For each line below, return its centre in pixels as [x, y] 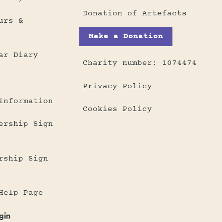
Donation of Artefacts [135, 14]
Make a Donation [126, 36]
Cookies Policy [118, 109]
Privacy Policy [118, 86]
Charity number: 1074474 [140, 63]
